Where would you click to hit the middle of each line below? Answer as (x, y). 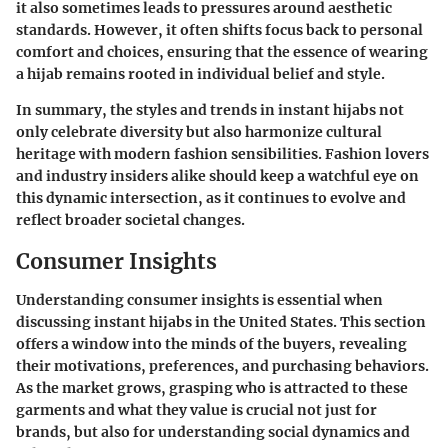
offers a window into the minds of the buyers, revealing (211, 343)
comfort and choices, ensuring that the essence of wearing (222, 52)
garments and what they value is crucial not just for (196, 409)
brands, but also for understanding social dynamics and (213, 431)
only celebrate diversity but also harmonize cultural (199, 132)
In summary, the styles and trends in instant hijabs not (210, 110)
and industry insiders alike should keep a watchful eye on (217, 176)
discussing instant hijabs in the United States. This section (221, 321)
